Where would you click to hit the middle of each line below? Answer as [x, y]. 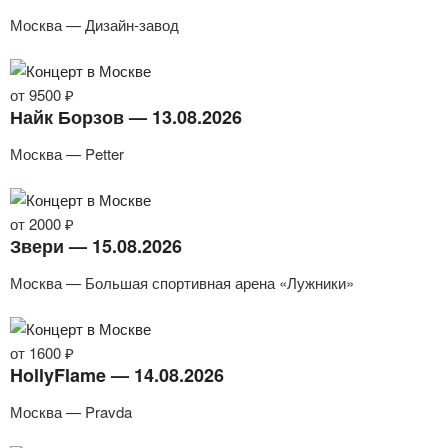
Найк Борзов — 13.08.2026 [126, 117]
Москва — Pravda [71, 411]
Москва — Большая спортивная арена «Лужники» [182, 282]
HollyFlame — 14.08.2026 [117, 375]
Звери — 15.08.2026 [96, 246]
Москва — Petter [67, 153]
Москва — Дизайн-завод [94, 24]
